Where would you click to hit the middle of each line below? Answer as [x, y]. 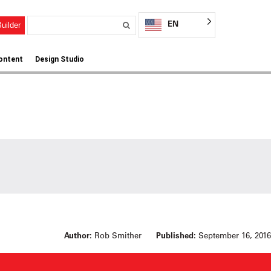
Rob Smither [118, 235]
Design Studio [60, 59]
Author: [78, 235]
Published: [176, 235]
